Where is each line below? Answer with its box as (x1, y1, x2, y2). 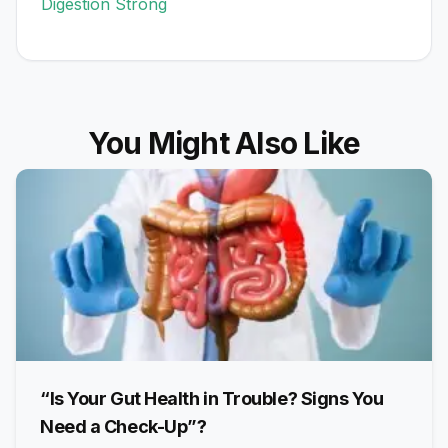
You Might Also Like (87, 125, 361, 161)
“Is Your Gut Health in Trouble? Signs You (40, 387, 384, 409)
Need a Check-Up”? (40, 415, 207, 437)
